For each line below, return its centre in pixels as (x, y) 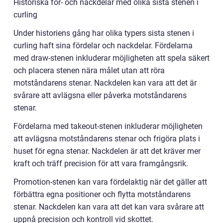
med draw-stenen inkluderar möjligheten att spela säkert (111, 58)
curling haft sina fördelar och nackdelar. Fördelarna (103, 46)
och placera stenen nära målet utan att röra (89, 71)
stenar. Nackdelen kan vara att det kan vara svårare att (109, 207)
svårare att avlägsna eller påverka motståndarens (100, 96)
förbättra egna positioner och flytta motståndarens (102, 195)
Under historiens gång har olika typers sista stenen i (104, 33)
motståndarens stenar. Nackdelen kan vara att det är (105, 83)
